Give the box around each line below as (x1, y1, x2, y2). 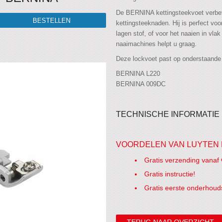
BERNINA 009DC (116, 80, 166, 88)
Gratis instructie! (144, 170, 195, 178)
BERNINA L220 (116, 70, 160, 77)
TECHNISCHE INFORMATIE (116, 110, 220, 118)
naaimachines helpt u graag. (116, 40, 197, 48)
